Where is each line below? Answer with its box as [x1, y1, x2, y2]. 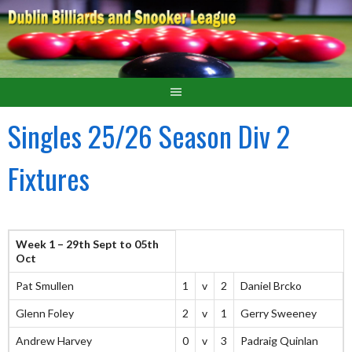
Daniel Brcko [240, 279, 302, 293]
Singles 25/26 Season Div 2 [8, 115, 290, 157]
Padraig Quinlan [240, 334, 318, 348]
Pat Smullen [16, 279, 74, 293]
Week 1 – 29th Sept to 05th [16, 237, 159, 251]
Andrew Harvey [16, 334, 92, 348]
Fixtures [8, 157, 90, 200]
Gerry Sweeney [240, 306, 317, 321]
